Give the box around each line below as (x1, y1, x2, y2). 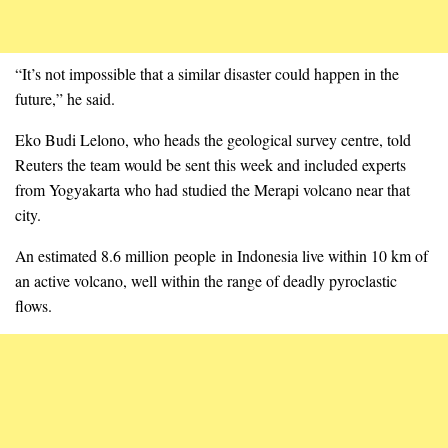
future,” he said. (15, 87, 115, 109)
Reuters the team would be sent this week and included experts (15, 153, 406, 175)
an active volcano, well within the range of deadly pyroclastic (15, 269, 397, 291)
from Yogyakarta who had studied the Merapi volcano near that (15, 178, 410, 200)
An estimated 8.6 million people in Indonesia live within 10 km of (15, 244, 428, 266)
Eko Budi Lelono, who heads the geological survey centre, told (15, 128, 411, 150)
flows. (15, 294, 52, 316)
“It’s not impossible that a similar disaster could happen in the (15, 62, 399, 84)
